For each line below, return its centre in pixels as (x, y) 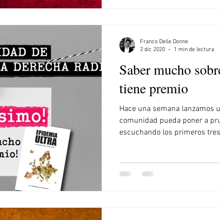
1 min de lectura (194, 50)
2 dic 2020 (152, 50)
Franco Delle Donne (164, 41)
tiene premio (154, 88)
